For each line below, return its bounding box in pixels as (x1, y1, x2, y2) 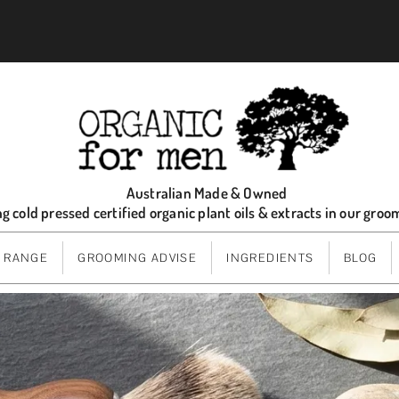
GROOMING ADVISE (77, 249, 198, 265)
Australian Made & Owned (126, 183, 288, 202)
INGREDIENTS (226, 249, 314, 265)
